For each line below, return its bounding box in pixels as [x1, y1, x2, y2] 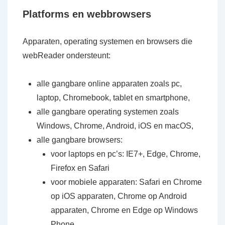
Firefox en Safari [51, 164, 109, 172]
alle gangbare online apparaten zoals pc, [37, 79, 182, 88]
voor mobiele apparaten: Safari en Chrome [51, 178, 202, 186]
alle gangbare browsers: [37, 136, 123, 144]
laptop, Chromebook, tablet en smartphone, [37, 93, 190, 102]
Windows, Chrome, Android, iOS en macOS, [37, 122, 193, 130]
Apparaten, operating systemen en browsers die [23, 37, 192, 46]
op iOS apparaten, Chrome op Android [51, 192, 187, 200]
